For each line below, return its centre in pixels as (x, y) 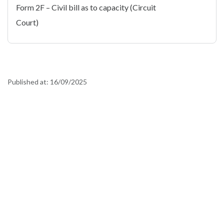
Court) (27, 22)
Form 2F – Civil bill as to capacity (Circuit (86, 7)
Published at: (29, 82)
